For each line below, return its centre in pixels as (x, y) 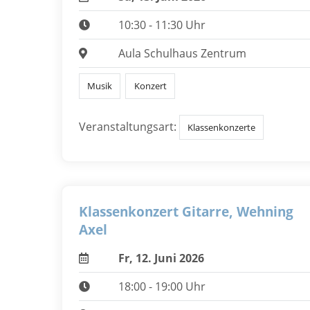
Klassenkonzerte (222, 127)
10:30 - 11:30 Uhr (162, 25)
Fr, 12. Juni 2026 (161, 258)
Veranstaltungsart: (128, 126)
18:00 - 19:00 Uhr (162, 286)
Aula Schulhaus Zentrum (182, 54)
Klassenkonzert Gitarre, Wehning (186, 211)
